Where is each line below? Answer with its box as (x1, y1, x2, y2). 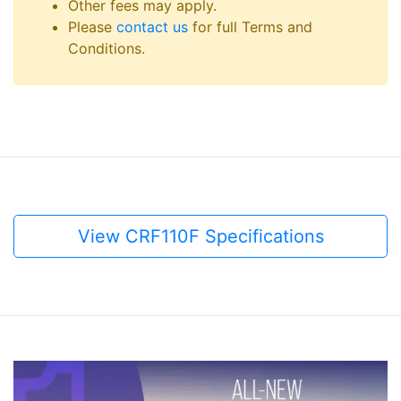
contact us (116, 17, 188, 36)
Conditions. (68, 38, 145, 57)
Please (68, 17, 116, 36)
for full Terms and (188, 17, 312, 36)
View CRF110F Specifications (77, 225, 324, 247)
